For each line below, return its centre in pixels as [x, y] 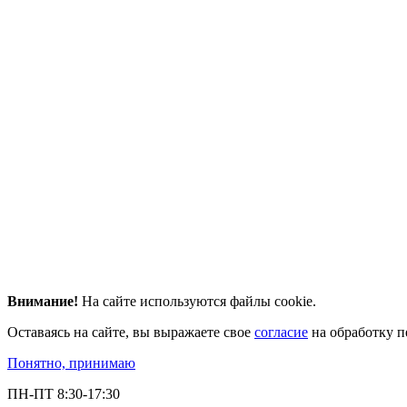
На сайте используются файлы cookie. [199, 301]
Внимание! [45, 301]
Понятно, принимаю [71, 363]
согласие [281, 332]
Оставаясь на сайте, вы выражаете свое [131, 332]
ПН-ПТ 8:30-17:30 [64, 394]
